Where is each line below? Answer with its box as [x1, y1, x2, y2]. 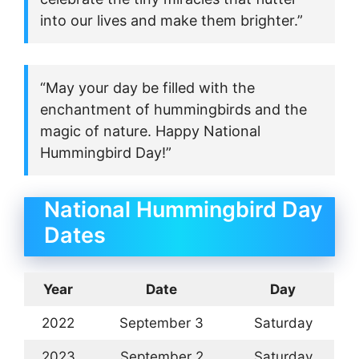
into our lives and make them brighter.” [40, 11, 303, 29]
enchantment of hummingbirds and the [40, 100, 307, 118]
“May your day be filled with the [40, 79, 255, 96]
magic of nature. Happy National [40, 122, 260, 139]
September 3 [119, 314, 204, 331]
